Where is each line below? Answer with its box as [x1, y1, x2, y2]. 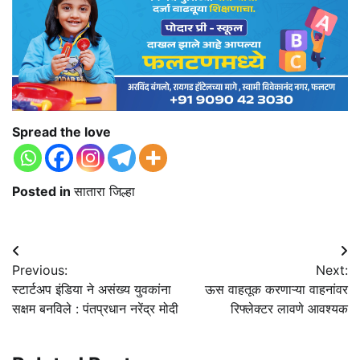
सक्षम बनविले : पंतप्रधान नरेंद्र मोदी [12, 300, 178, 317]
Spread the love [12, 123, 111, 140]
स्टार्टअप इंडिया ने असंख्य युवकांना [12, 280, 171, 297]
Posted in [12, 182, 74, 199]
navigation [11, 271, 112, 295]
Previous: [12, 261, 67, 278]
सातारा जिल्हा [74, 182, 135, 199]
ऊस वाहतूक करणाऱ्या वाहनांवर [205, 280, 348, 297]
